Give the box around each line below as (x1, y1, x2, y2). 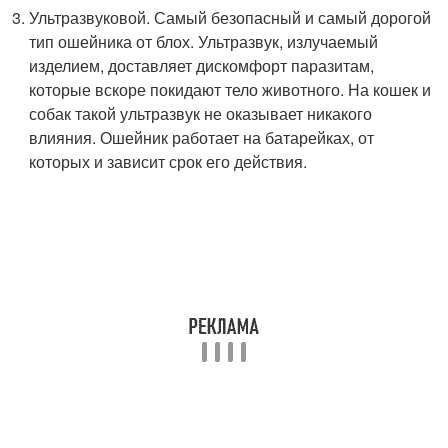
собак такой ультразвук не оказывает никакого (29, 102, 373, 126)
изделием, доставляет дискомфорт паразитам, (29, 54, 375, 78)
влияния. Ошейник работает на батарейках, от (29, 126, 375, 150)
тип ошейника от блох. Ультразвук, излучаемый (29, 30, 379, 54)
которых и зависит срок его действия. (29, 150, 308, 174)
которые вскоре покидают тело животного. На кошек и (29, 78, 432, 102)
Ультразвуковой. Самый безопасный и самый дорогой (29, 6, 432, 30)
